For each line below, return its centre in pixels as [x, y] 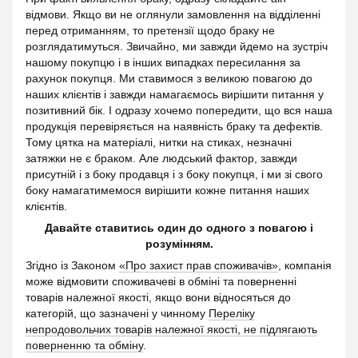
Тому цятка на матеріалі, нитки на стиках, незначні [159, 142]
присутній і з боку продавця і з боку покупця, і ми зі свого [174, 174]
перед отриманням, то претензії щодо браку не [150, 30]
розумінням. [179, 243]
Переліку [232, 313]
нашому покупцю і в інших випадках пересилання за [163, 62]
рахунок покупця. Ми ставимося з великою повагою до [169, 78]
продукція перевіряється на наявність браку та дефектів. [174, 126]
